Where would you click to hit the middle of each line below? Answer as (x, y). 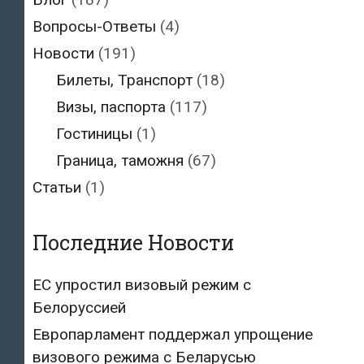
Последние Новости (133, 242)
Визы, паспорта (110, 106)
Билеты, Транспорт (124, 80)
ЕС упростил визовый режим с (142, 284)
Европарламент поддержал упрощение (173, 334)
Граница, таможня (119, 160)
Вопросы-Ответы (94, 26)
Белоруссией (79, 307)
